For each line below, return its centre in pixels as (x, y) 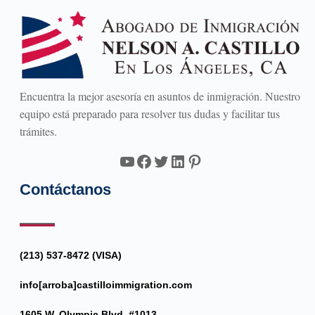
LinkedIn (200, 161)
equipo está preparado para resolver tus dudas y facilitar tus (149, 113)
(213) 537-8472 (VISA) (70, 255)
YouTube (148, 161)
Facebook (168, 161)
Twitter (176, 161)
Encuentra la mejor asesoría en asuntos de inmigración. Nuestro (160, 96)
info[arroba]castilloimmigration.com (105, 284)
